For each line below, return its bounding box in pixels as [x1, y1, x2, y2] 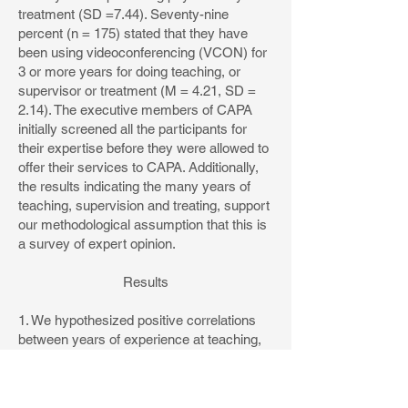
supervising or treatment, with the [18, 351, 215, 366]
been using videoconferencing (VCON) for [18, 45, 267, 60]
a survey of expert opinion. [18, 236, 176, 251]
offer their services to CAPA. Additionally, [18, 159, 259, 175]
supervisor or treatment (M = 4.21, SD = [18, 83, 256, 98]
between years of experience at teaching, [18, 331, 261, 347]
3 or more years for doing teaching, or [18, 64, 240, 79]
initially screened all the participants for [18, 121, 247, 137]
